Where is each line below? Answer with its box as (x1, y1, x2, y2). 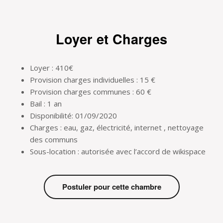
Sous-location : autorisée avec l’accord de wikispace (30, 146, 206, 157)
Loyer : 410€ (30, 63, 73, 73)
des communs (30, 134, 78, 145)
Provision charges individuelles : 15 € (30, 75, 155, 85)
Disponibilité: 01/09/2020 (30, 111, 117, 121)
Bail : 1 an (30, 99, 62, 109)
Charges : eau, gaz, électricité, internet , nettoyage (30, 122, 204, 133)
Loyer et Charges (56, 29, 167, 49)
